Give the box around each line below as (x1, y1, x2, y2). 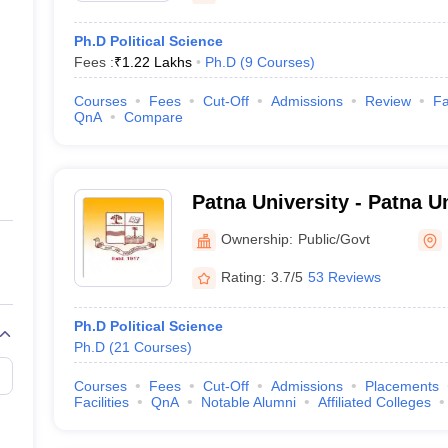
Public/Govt (297, 230, 370, 247)
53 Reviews (307, 268, 381, 285)
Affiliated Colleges (317, 394, 431, 410)
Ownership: (220, 230, 293, 247)
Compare (123, 109, 183, 125)
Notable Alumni (200, 394, 296, 410)
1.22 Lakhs (121, 54, 192, 70)
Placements (364, 378, 439, 394)
